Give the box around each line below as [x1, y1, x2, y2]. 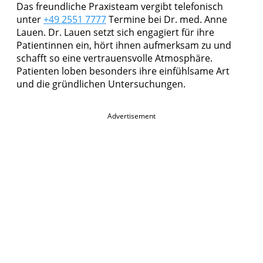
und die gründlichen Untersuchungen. [16, 77, 186, 91]
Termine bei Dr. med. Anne [106, 13, 227, 26]
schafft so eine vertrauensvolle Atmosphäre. [16, 52, 213, 65]
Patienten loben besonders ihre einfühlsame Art [16, 65, 230, 78]
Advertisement [107, 111, 156, 122]
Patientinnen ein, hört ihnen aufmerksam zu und [16, 39, 231, 52]
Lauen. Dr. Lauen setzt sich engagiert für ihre [16, 26, 214, 39]
